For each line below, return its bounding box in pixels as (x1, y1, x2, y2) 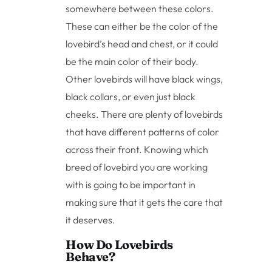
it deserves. (66, 213, 116, 226)
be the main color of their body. (66, 55, 199, 67)
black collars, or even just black (66, 90, 196, 103)
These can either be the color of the (66, 19, 219, 32)
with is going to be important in (66, 178, 196, 191)
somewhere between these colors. (66, 2, 214, 15)
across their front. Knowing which (66, 143, 209, 155)
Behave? (66, 248, 115, 264)
